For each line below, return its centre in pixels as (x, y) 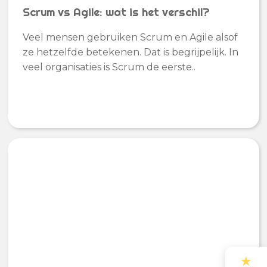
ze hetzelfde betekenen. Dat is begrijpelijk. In (131, 52)
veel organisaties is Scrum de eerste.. (109, 67)
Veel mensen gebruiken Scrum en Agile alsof (131, 38)
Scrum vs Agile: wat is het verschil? (117, 12)
